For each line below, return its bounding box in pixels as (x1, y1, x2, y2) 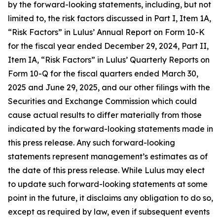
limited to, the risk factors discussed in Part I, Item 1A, (8, 13, 211, 23)
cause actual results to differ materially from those (8, 110, 202, 120)
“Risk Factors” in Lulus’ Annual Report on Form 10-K (8, 27, 205, 37)
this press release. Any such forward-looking (8, 138, 175, 147)
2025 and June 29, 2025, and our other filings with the (8, 82, 210, 92)
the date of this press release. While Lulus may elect (8, 165, 205, 175)
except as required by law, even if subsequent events (8, 207, 210, 217)
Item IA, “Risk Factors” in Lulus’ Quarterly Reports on (8, 55, 210, 65)
